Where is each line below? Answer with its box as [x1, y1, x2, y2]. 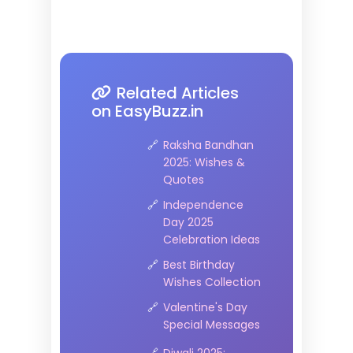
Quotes [162, 171, 204, 188]
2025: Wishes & [162, 154, 245, 170]
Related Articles [116, 81, 239, 104]
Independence [162, 196, 243, 213]
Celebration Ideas [162, 231, 260, 247]
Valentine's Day [162, 299, 247, 315]
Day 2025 [162, 214, 214, 230]
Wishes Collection [162, 273, 261, 290]
